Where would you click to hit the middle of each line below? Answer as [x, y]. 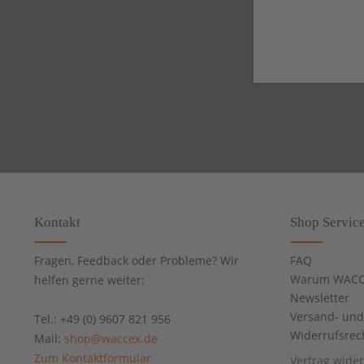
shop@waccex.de [111, 339]
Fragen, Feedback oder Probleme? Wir [136, 261]
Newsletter [320, 298]
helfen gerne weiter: [89, 280]
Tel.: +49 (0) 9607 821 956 [102, 319]
